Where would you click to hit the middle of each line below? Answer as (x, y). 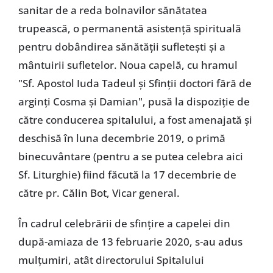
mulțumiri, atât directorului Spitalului (111, 260)
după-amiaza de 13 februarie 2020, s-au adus (130, 242)
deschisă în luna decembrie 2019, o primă (122, 138)
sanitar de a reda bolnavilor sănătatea (112, 10)
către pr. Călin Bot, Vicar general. (99, 193)
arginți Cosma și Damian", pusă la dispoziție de (134, 102)
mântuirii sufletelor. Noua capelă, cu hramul (128, 65)
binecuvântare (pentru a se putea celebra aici (130, 157)
